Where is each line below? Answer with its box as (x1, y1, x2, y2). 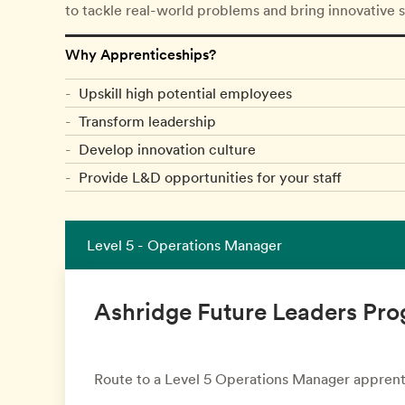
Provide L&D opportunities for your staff (79, 167, 342, 187)
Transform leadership (79, 111, 216, 131)
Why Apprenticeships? (65, 44, 216, 64)
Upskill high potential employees (79, 83, 292, 103)
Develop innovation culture (79, 139, 256, 159)
